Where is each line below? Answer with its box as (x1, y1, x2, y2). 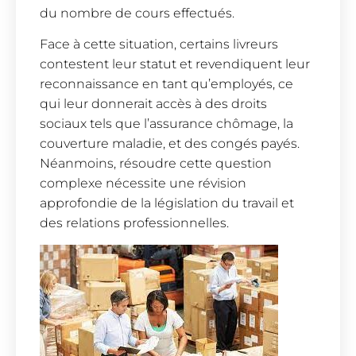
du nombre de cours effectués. (40, 6, 234, 21)
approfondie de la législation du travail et (40, 195, 294, 211)
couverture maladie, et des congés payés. (40, 136, 300, 152)
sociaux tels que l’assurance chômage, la (40, 116, 293, 132)
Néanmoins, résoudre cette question (40, 156, 272, 172)
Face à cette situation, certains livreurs (40, 37, 278, 52)
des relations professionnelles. (40, 215, 229, 231)
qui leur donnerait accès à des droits (40, 96, 267, 112)
